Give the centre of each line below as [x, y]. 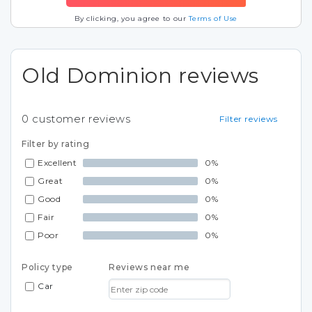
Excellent [57, 163]
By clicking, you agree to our [132, 18]
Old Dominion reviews [140, 76]
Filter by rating [56, 144]
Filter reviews [249, 119]
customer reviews [80, 119]
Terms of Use [213, 18]
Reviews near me [149, 267]
